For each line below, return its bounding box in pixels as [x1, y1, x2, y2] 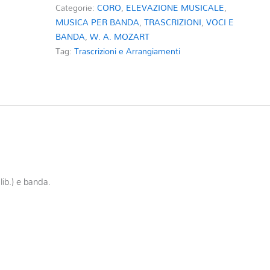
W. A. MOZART [90, 28, 150, 45]
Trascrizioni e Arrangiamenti [74, 42, 181, 59]
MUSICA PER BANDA [55, 13, 140, 30]
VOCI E [206, 13, 234, 30]
